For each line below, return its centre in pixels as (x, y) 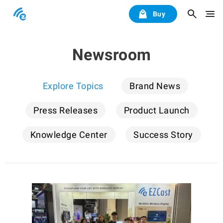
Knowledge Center (69, 135)
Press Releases (66, 110)
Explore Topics (73, 86)
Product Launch (157, 110)
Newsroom (111, 55)
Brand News (155, 86)
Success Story (163, 135)
